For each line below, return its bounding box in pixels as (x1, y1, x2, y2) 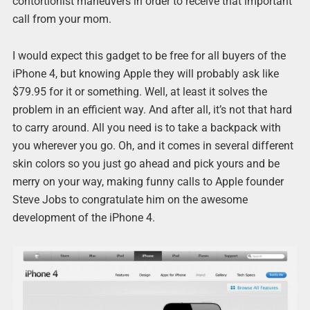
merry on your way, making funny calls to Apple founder (12, 175, 284, 189)
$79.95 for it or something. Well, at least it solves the (12, 85, 267, 99)
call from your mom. (12, 12, 111, 26)
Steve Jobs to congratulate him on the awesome (12, 193, 248, 207)
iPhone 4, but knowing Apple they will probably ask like (12, 67, 279, 81)
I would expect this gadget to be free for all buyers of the (12, 49, 286, 63)
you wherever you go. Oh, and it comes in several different (12, 139, 293, 153)
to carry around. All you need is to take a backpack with (12, 121, 281, 135)
